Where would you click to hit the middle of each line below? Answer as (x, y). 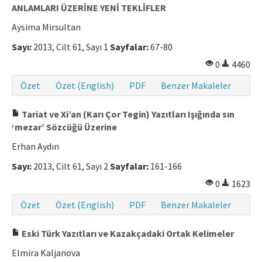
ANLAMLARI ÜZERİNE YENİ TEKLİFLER (89, 8)
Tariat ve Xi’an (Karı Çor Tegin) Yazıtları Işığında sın (127, 114)
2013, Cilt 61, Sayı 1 (71, 47)
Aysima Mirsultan (46, 27)
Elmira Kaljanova (46, 253)
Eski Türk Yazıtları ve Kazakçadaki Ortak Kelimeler (127, 234)
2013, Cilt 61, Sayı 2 (71, 166)
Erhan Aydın (35, 146)
